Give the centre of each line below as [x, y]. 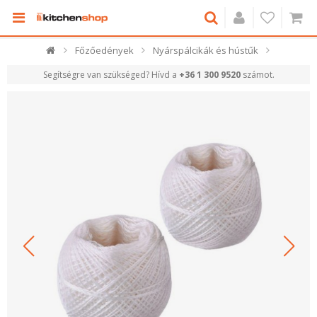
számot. [257, 75]
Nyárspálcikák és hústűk [206, 50]
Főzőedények [104, 50]
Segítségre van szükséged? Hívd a [111, 75]
